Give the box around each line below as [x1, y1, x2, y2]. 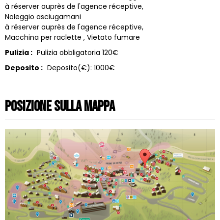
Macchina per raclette [5, 32, 82, 42]
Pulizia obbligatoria [36, 47, 100, 57]
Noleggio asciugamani [5, 11, 81, 22]
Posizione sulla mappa [5, 97, 115, 115]
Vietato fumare [87, 32, 140, 42]
